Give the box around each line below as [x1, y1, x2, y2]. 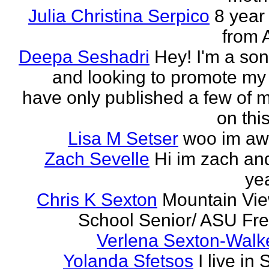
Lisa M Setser [68, 128, 178, 148]
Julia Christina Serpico [28, 6, 210, 26]
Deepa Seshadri [19, 47, 150, 67]
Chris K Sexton [37, 190, 157, 210]
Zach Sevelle [44, 149, 150, 169]
